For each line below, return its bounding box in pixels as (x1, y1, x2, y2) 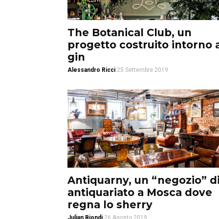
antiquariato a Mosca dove (67, 186, 212, 198)
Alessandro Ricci (67, 66, 115, 73)
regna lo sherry (67, 198, 153, 211)
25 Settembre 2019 (117, 66, 168, 73)
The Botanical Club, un (67, 26, 192, 39)
